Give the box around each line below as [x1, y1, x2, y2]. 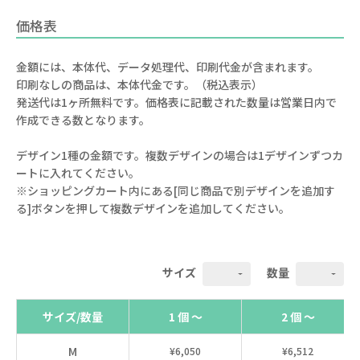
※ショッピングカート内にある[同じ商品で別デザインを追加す [16, 182, 335, 199]
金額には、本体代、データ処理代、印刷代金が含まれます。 [16, 59, 319, 76]
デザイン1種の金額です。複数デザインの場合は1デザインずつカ [16, 147, 343, 164]
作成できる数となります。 [16, 112, 150, 129]
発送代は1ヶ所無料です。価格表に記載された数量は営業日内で [16, 94, 337, 111]
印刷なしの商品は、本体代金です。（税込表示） [16, 76, 263, 93]
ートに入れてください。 [16, 165, 140, 182]
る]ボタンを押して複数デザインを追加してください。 [16, 200, 290, 217]
